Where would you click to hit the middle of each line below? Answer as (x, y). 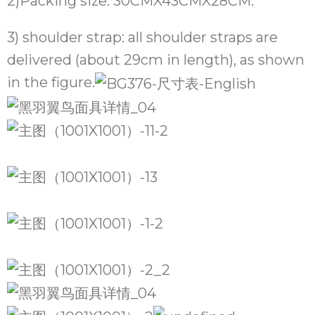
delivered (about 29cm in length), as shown (156, 60)
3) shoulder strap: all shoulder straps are (143, 37)
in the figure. (51, 82)
